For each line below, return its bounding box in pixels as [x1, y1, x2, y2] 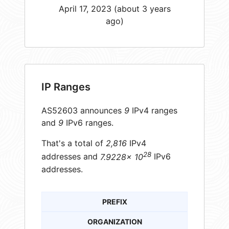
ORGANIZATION [87, 217, 142, 226]
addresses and [41, 151, 100, 162]
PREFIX [102, 197, 127, 206]
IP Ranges [41, 81, 90, 94]
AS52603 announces [41, 105, 124, 116]
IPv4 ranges [129, 105, 177, 116]
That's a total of [41, 138, 106, 149]
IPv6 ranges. [63, 118, 113, 128]
